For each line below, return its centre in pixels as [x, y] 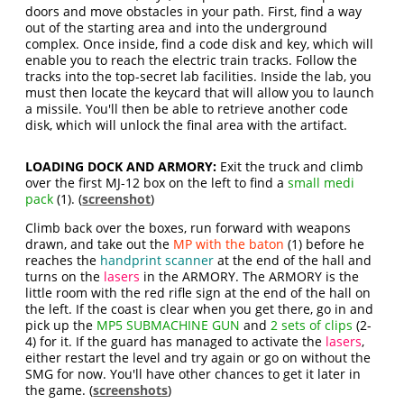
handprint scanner [157, 261]
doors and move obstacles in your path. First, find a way [194, 12]
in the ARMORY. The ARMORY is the [252, 277]
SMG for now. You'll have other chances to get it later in [193, 374]
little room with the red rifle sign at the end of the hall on [198, 293]
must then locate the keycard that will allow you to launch [200, 93]
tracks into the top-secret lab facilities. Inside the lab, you [199, 77]
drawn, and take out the [100, 244]
